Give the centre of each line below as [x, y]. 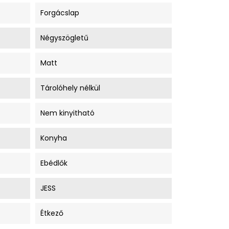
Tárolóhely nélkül [70, 88]
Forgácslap [60, 13]
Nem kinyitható [67, 113]
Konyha [53, 138]
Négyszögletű [64, 38]
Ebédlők [54, 163]
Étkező [52, 213]
